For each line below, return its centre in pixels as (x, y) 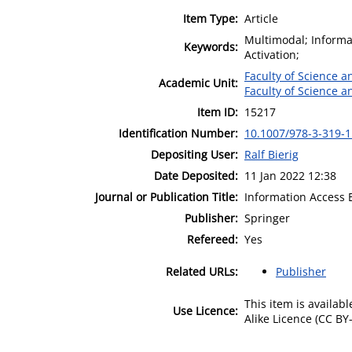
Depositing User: (194, 154)
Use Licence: (205, 310)
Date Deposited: (196, 175)
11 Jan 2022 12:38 (290, 175)
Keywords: (211, 46)
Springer (267, 218)
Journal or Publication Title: (167, 196)
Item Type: (211, 18)
